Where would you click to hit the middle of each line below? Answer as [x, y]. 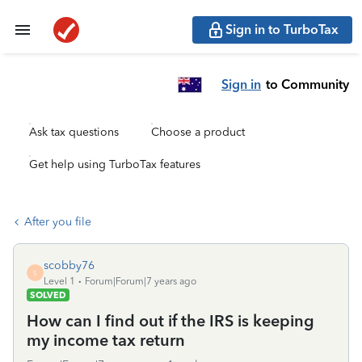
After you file [58, 222]
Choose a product [198, 132]
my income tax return [106, 340]
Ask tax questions [74, 132]
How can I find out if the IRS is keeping [170, 321]
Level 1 [59, 281]
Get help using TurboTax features [115, 164]
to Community [307, 84]
